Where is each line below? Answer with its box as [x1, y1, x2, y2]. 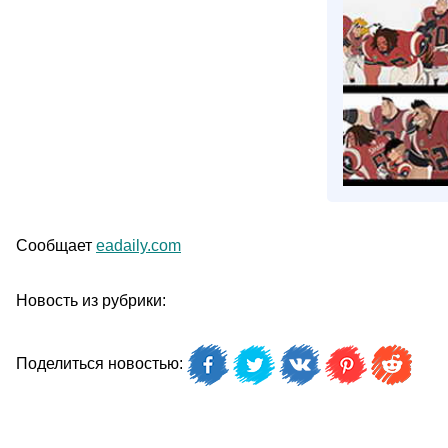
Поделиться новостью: [16, 355, 187, 373]
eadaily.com [96, 237, 181, 254]
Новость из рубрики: [16, 292, 166, 309]
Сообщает [16, 237, 96, 254]
